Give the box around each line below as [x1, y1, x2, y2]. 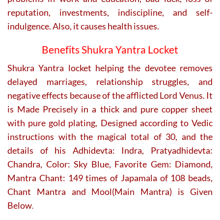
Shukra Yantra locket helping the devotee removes [7, 62, 213, 74]
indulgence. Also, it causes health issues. [7, 20, 159, 31]
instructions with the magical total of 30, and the [7, 131, 213, 142]
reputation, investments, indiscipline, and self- [7, 6, 213, 18]
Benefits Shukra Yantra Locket [42, 43, 178, 56]
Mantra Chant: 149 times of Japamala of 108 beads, [7, 172, 213, 184]
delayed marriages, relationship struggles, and [7, 76, 213, 87]
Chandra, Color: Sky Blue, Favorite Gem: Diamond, [7, 159, 213, 170]
